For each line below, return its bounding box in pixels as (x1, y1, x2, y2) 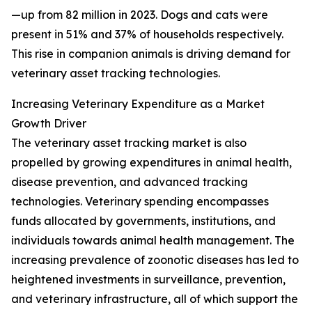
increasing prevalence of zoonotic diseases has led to (11, 253, 299, 267)
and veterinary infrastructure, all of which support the (11, 292, 298, 306)
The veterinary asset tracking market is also (11, 136, 247, 150)
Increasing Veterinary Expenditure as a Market (11, 97, 265, 111)
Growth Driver (11, 116, 86, 131)
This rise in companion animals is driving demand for (11, 47, 290, 61)
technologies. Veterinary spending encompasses (11, 194, 269, 209)
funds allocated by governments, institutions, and (11, 214, 276, 228)
